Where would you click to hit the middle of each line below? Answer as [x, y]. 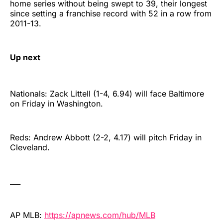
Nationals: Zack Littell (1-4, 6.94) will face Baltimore [107, 94]
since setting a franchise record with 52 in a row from [111, 13]
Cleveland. [30, 148]
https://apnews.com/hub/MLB [100, 215]
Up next [25, 57]
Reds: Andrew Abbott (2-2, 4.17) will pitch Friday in [106, 138]
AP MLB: [27, 215]
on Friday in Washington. [56, 104]
